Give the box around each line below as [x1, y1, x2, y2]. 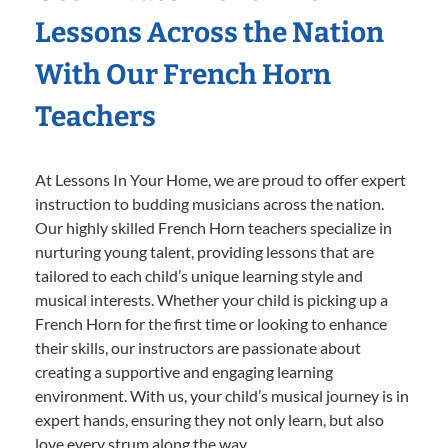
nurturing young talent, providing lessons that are [35, 241, 374, 261]
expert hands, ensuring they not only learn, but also [35, 409, 384, 429]
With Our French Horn [35, 57, 331, 91]
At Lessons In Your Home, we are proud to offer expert [35, 169, 406, 189]
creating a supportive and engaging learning [35, 361, 333, 381]
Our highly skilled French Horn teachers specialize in [35, 217, 392, 237]
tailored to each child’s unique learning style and [35, 265, 363, 285]
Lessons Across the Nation [35, 15, 384, 49]
